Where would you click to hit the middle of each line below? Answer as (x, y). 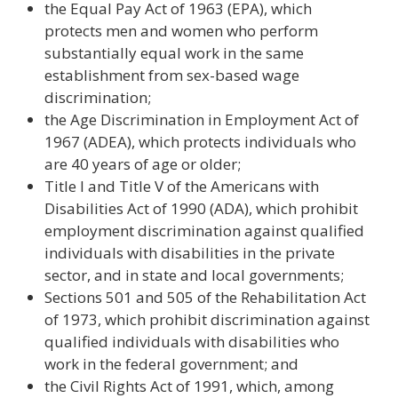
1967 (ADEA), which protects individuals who (200, 142)
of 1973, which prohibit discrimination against (207, 319)
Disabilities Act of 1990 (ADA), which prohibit (201, 208)
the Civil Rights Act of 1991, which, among (189, 386)
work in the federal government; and (171, 364)
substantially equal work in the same (174, 53)
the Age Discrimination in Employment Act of (202, 119)
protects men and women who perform (181, 31)
